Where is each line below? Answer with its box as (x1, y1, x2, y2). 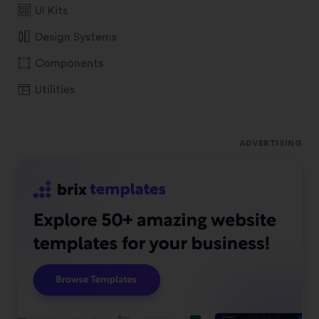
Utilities (35, 84, 75, 96)
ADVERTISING (239, 138, 302, 147)
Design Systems (35, 31, 117, 43)
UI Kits (35, 5, 68, 17)
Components (35, 58, 103, 70)
